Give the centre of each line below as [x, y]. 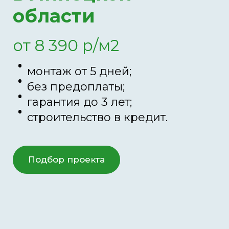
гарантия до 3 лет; [79, 102]
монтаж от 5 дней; [79, 71]
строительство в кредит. [97, 117]
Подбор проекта [66, 159]
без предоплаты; [76, 87]
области [54, 16]
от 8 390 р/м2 [66, 45]
